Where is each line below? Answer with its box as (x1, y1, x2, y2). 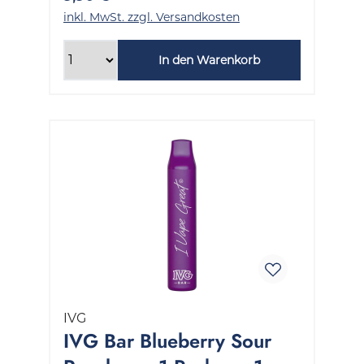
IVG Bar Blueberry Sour (63, 327, 271, 354)
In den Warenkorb (158, 52, 260, 67)
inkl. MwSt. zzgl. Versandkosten (63, 9, 240, 24)
